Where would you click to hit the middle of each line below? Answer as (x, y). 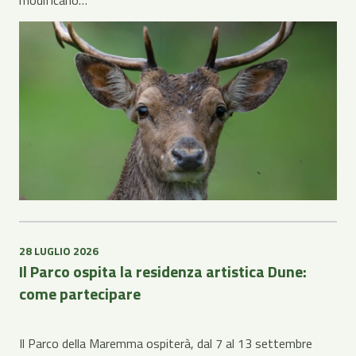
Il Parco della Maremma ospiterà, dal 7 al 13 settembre (166, 344)
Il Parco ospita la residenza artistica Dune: (163, 272)
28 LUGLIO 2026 (59, 251)
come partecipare (80, 294)
